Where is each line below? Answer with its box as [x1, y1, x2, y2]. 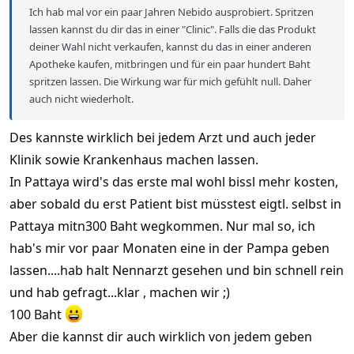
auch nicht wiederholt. [29, 91, 134, 106]
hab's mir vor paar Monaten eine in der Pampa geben [9, 239, 330, 257]
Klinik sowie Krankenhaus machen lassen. [9, 150, 258, 168]
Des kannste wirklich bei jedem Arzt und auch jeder [9, 128, 316, 146]
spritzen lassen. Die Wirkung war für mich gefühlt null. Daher [29, 73, 311, 88]
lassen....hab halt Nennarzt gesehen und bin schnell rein [9, 261, 344, 279]
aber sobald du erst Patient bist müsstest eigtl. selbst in [9, 194, 341, 213]
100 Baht [9, 305, 65, 323]
